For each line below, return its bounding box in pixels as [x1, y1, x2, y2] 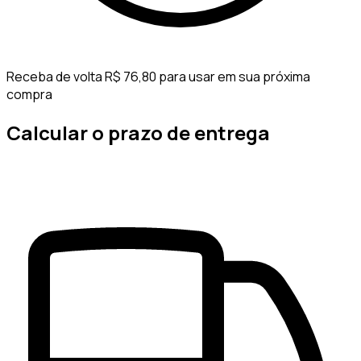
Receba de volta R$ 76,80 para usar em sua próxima [6, 68, 310, 86]
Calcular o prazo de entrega [6, 118, 270, 146]
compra [6, 85, 52, 104]
